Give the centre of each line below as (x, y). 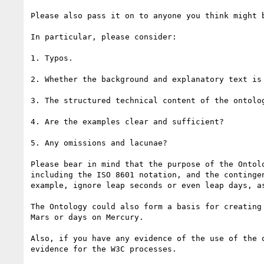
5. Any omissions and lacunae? (99, 143)
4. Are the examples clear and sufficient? (127, 121)
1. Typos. (52, 58)
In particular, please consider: (104, 37)
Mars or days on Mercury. (87, 217)
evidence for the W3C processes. (104, 249)
